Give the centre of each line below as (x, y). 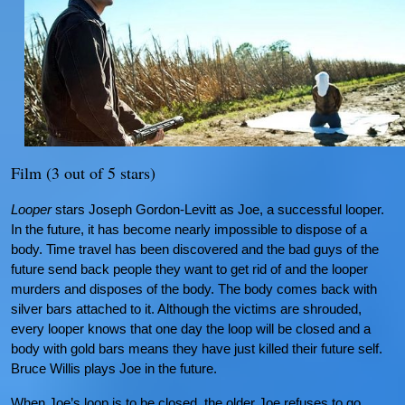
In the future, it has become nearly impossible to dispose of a (189, 230)
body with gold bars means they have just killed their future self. (197, 349)
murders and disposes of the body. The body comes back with (194, 289)
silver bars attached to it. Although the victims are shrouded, (186, 309)
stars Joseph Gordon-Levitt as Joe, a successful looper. (218, 210)
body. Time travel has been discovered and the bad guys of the (195, 250)
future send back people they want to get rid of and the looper (189, 269)
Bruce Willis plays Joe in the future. (114, 369)
